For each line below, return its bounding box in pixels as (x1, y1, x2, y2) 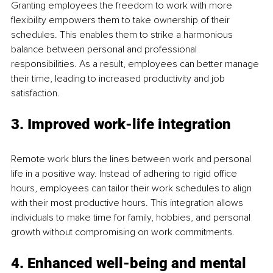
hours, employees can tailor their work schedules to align (11, 182, 254, 195)
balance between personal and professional (11, 43, 199, 56)
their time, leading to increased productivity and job (11, 73, 227, 85)
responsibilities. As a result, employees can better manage (11, 58, 261, 71)
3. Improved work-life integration (11, 116, 231, 133)
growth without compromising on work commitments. (11, 226, 235, 239)
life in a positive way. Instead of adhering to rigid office (11, 168, 239, 180)
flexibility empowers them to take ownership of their (11, 14, 232, 27)
